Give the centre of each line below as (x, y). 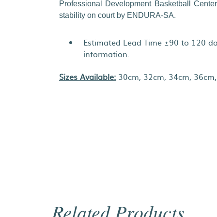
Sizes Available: (87, 77)
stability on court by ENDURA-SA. (118, 15)
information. (106, 54)
